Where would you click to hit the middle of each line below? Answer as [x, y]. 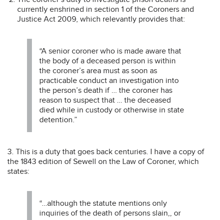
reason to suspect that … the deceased [105, 100]
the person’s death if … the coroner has [106, 90]
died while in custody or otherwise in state [112, 110]
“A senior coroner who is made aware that [110, 51]
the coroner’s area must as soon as [98, 70]
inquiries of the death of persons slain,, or [110, 213]
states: [18, 171]
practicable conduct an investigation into [109, 80]
